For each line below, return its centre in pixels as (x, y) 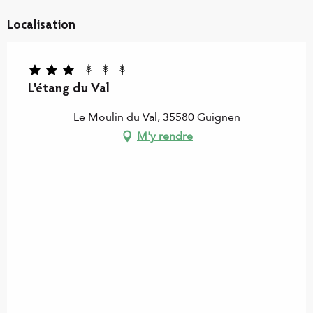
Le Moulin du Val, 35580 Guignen (156, 118)
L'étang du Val (69, 89)
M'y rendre (165, 137)
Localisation (41, 26)
